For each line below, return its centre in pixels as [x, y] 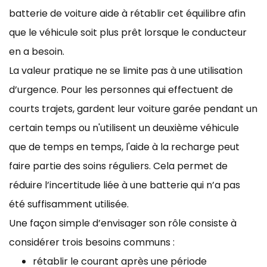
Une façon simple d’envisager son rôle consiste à [123, 223]
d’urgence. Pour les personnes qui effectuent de [121, 89]
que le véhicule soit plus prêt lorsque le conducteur [128, 32]
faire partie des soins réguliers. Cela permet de [118, 166]
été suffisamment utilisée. [69, 204]
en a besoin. [37, 51]
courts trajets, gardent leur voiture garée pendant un [133, 108]
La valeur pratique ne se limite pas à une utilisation [126, 70]
